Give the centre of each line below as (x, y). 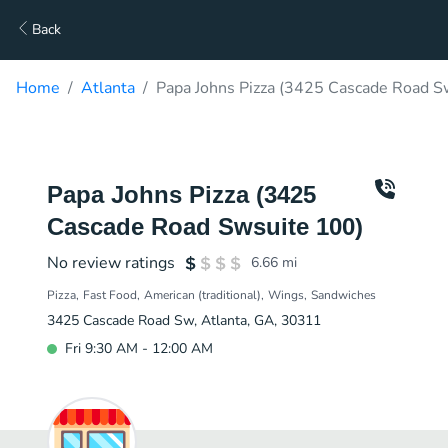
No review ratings (111, 263)
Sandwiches (343, 295)
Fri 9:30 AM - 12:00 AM (139, 348)
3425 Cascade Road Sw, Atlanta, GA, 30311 (184, 320)
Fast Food (110, 295)
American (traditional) (202, 295)
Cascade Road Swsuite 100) (205, 226)
